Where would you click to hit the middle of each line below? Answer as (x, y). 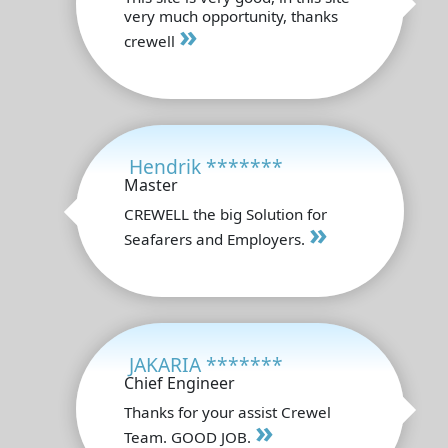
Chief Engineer (179, 382)
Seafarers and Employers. (216, 238)
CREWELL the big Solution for (225, 213)
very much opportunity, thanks (231, 15)
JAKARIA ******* (206, 364)
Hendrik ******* (206, 166)
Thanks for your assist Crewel (227, 411)
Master (151, 184)
